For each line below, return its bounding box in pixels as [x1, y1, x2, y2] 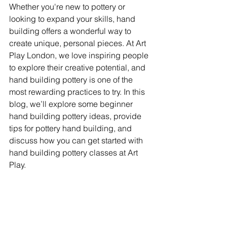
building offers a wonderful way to [9, 26, 133, 36]
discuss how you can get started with [9, 135, 145, 145]
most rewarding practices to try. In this [9, 87, 147, 97]
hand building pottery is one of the [9, 74, 135, 85]
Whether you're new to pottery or [9, 2, 127, 12]
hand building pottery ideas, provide [9, 111, 143, 121]
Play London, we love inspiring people [9, 50, 150, 60]
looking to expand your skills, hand [9, 14, 137, 24]
